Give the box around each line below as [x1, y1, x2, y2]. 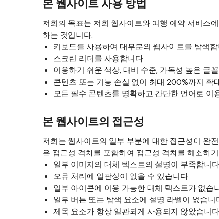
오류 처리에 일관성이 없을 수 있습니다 [53, 171, 188, 181]
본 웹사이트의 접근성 [43, 114, 144, 129]
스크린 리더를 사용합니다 [53, 53, 143, 64]
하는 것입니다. [43, 30, 93, 40]
